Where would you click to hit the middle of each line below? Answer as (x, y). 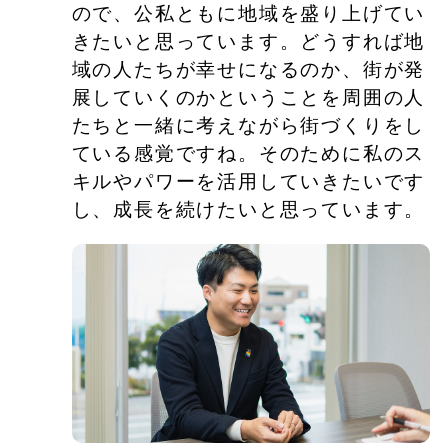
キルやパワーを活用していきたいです (248, 181)
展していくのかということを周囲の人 (248, 97)
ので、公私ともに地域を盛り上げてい (248, 13)
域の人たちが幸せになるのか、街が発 (248, 69)
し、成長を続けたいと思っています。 (248, 209)
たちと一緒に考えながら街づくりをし (248, 125)
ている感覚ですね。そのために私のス (248, 153)
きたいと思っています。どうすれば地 (248, 41)
